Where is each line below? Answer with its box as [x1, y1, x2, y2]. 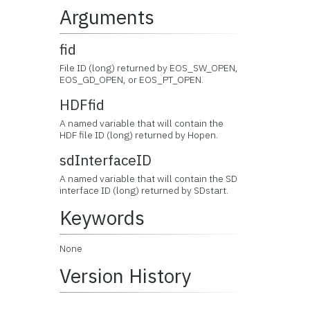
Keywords [60, 205, 145, 230]
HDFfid [60, 95, 105, 114]
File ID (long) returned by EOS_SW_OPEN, [60, 62, 239, 74]
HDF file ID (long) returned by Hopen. [60, 129, 219, 141]
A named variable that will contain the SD [60, 172, 238, 185]
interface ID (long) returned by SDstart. [60, 184, 229, 197]
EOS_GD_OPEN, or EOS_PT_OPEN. [60, 73, 204, 86]
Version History [60, 263, 192, 289]
